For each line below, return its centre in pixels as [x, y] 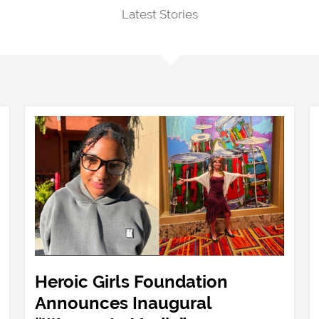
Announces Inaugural [123, 303]
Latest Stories [159, 14]
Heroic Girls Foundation [131, 281]
